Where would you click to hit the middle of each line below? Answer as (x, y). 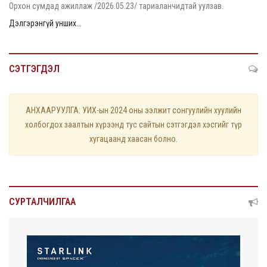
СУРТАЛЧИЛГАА (42, 201)
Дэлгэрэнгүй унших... (45, 23)
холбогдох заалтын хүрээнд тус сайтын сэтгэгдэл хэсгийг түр (133, 124)
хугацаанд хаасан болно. (133, 139)
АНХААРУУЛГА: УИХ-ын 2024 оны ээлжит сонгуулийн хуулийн (133, 110)
